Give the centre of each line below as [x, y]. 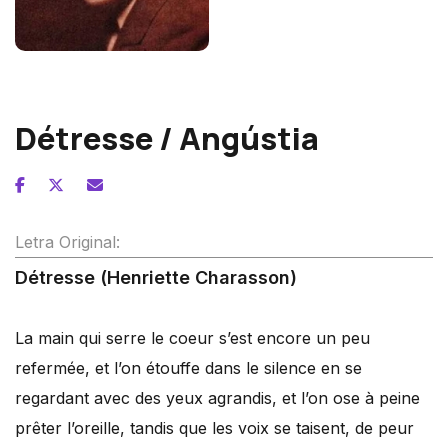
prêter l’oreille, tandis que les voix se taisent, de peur [214, 428]
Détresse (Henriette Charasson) [156, 277]
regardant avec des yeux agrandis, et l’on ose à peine [217, 398]
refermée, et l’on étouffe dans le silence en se [188, 368]
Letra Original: [67, 242]
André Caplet [59, 76]
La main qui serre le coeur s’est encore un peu [192, 338]
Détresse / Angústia [167, 138]
